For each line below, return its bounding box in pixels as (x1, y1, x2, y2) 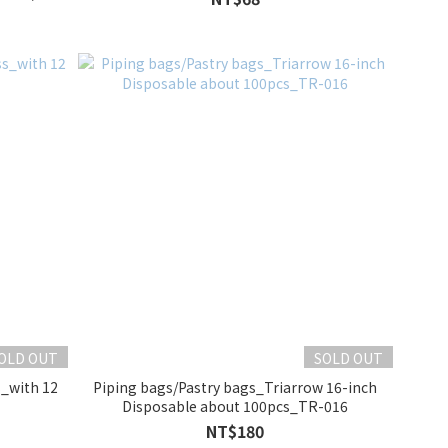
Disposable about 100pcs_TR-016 (122, 396, 349, 417)
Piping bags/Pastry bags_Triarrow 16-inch (93, 377, 378, 398)
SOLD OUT (314, 348, 384, 369)
